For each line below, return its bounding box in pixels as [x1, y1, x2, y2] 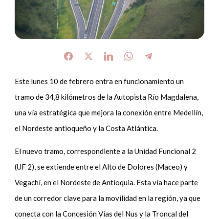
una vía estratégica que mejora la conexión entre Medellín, [15, 108, 203, 117]
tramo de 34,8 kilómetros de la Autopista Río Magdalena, [15, 92, 199, 101]
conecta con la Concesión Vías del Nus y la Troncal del [15, 209, 189, 218]
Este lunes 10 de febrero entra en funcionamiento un [15, 76, 184, 86]
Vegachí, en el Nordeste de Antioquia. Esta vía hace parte [15, 177, 198, 187]
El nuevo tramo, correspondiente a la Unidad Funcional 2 [15, 146, 197, 155]
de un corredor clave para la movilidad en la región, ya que [15, 193, 201, 202]
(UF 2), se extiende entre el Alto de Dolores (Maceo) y [15, 162, 188, 171]
